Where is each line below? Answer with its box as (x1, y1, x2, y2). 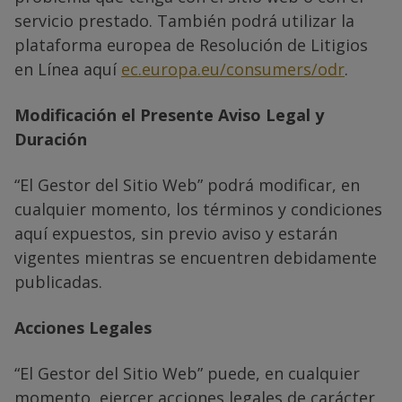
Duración (14, 127, 87, 150)
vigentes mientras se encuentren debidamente (14, 246, 377, 268)
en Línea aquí (14, 57, 121, 80)
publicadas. (14, 270, 102, 293)
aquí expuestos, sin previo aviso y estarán (14, 222, 337, 244)
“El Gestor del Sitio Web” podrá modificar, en (14, 173, 360, 196)
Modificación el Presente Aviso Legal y (14, 103, 324, 126)
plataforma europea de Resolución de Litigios (14, 33, 368, 56)
